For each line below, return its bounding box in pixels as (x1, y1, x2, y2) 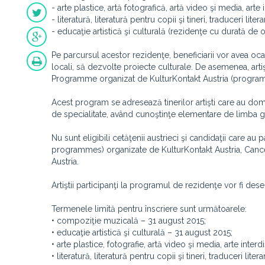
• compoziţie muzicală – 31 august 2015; (51, 216, 206, 225)
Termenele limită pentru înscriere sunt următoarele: (51, 204, 247, 214)
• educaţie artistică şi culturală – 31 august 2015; (51, 228, 232, 237)
